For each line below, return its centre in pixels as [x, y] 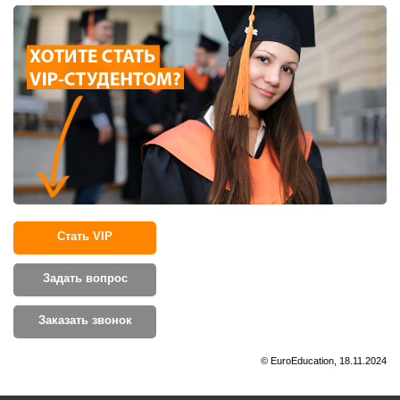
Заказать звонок [85, 320]
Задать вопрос [85, 278]
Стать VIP [85, 236]
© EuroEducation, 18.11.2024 [324, 360]
